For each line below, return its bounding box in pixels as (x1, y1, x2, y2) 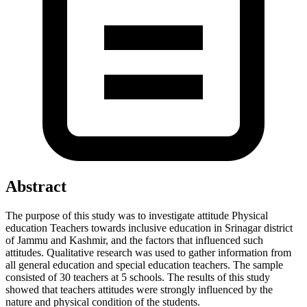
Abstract (5, 177, 66, 195)
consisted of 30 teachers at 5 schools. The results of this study (5, 271, 270, 283)
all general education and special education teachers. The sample (5, 258, 283, 271)
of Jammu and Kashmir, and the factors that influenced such (5, 234, 263, 246)
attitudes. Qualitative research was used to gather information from (5, 246, 291, 258)
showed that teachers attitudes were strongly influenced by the (5, 283, 273, 295)
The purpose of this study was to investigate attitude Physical (5, 209, 268, 221)
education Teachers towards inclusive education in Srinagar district (5, 221, 293, 234)
